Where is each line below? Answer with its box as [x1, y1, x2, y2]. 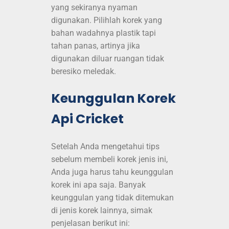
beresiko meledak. [51, 66, 116, 77]
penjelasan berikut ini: [51, 218, 130, 228]
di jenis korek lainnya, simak [51, 205, 152, 215]
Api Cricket [51, 110, 124, 128]
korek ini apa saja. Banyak [51, 179, 146, 190]
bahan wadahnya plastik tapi [51, 28, 156, 38]
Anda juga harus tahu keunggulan [51, 167, 173, 177]
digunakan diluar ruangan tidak [51, 54, 164, 64]
